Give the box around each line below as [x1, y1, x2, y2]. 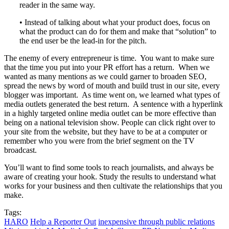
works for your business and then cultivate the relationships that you [4, 181, 222, 190]
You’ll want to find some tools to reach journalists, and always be [4, 163, 214, 172]
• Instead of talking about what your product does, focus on [19, 17, 210, 27]
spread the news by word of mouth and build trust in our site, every [4, 81, 220, 90]
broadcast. [4, 145, 37, 154]
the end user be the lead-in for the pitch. [19, 36, 147, 45]
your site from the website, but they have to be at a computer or [4, 127, 207, 136]
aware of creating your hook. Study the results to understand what [4, 172, 216, 181]
